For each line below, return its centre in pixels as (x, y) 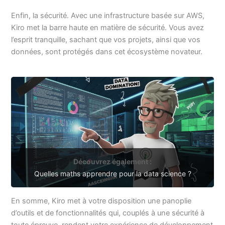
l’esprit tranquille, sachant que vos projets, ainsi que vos (106, 39)
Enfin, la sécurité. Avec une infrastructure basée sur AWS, (108, 15)
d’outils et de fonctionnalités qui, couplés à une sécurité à (108, 213)
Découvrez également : (113, 162)
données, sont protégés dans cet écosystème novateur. (107, 51)
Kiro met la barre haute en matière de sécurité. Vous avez (108, 27)
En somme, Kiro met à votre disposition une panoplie (101, 201)
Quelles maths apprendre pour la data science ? (113, 174)
